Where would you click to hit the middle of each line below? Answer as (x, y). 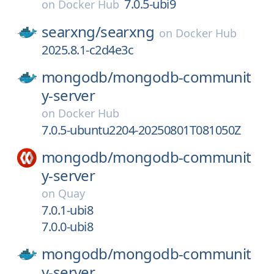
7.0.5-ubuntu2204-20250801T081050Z (141, 130)
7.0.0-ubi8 (67, 227)
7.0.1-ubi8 (67, 210)
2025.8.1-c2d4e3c (87, 50)
